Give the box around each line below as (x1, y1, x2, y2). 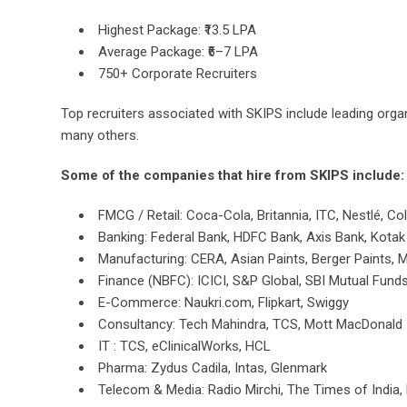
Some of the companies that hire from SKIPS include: (61, 167, 404, 184)
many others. (61, 127, 139, 144)
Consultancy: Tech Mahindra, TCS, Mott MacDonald (98, 316, 402, 333)
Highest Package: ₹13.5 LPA (98, 22, 256, 38)
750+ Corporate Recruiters (98, 65, 257, 82)
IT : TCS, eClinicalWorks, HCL (98, 338, 271, 354)
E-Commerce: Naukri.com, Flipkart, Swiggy (98, 294, 349, 311)
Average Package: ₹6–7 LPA (98, 44, 258, 60)
